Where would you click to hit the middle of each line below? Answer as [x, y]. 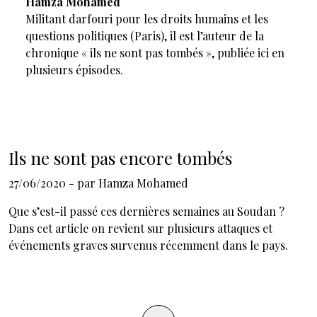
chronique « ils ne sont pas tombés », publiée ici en [155, 53]
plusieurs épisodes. [74, 70]
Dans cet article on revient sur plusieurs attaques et [140, 228]
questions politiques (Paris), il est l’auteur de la [145, 36]
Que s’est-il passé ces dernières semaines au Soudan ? [146, 211]
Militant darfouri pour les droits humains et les [147, 19]
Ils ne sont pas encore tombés [120, 158]
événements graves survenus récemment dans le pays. [148, 245]
